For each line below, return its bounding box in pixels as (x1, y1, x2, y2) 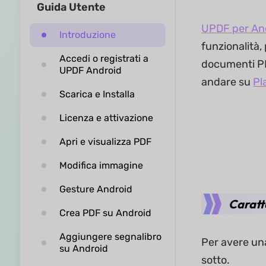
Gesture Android (59, 183, 132, 195)
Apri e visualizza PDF (59, 136, 151, 147)
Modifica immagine (59, 160, 143, 171)
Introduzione (59, 29, 116, 40)
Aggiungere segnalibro (59, 231, 161, 242)
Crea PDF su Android (59, 207, 151, 218)
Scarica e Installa (59, 88, 135, 100)
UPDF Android (59, 65, 122, 76)
